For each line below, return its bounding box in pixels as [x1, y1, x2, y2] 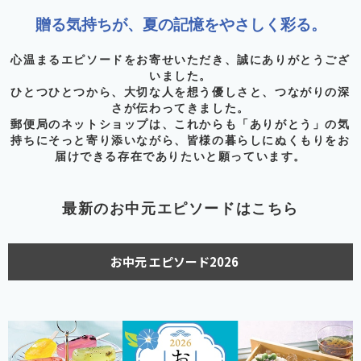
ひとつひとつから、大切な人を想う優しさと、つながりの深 [10, 85, 351, 98]
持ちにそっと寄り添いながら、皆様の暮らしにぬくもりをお [10, 134, 351, 147]
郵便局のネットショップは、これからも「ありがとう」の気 [10, 118, 351, 131]
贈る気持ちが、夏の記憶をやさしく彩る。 [35, 15, 326, 33]
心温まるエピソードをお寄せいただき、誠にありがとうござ [10, 53, 351, 66]
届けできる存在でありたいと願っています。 [55, 150, 306, 163]
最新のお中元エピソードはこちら [62, 200, 299, 217]
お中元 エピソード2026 [110, 252, 239, 270]
